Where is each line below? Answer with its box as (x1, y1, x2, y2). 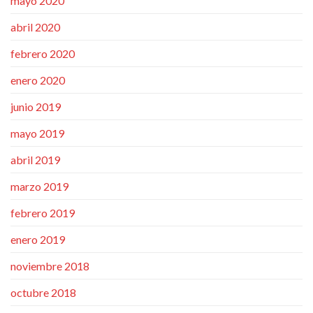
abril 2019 (10, 152, 60, 166)
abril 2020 (10, 20, 60, 34)
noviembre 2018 (10, 259, 89, 272)
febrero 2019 (10, 205, 75, 219)
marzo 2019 (10, 179, 68, 193)
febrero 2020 (10, 46, 75, 60)
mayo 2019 (10, 126, 64, 140)
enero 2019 (10, 232, 65, 246)
